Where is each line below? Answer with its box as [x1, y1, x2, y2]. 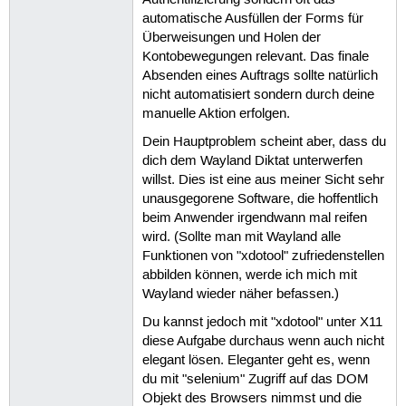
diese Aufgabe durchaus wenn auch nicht [141, 333, 384, 351]
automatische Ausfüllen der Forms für [141, 10, 363, 27]
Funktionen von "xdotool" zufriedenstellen [141, 247, 384, 265]
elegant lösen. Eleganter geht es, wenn [141, 353, 370, 370]
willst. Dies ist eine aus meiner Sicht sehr [141, 171, 384, 188]
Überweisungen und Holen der [141, 29, 321, 46]
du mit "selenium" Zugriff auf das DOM [141, 372, 369, 389]
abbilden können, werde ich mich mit [141, 266, 357, 284]
